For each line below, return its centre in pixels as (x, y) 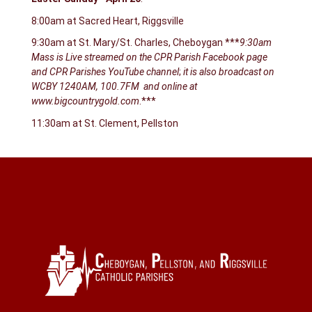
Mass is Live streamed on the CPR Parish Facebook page (149, 57)
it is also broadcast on (227, 72)
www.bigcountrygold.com (85, 101)
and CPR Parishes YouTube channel (105, 72)
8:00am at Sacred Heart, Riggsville (107, 21)
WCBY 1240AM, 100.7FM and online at (116, 87)
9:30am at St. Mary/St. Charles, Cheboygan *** (135, 43)
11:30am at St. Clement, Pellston (104, 123)
